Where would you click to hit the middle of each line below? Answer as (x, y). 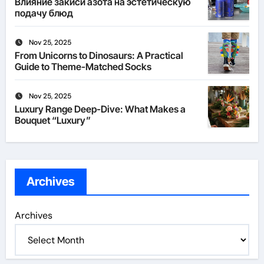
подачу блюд (44, 13)
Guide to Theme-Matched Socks (83, 67)
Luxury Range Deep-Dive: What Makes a (100, 109)
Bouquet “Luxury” (52, 121)
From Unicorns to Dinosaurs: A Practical (99, 56)
